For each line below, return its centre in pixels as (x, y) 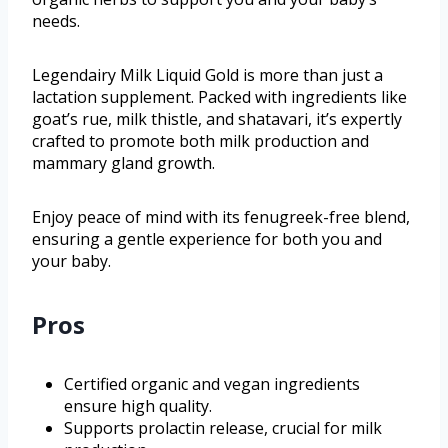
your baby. (71, 261)
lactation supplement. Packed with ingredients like (219, 97)
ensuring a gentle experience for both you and (207, 239)
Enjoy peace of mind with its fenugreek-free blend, (221, 217)
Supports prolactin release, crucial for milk (223, 428)
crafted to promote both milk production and (200, 141)
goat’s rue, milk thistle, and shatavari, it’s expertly (217, 119)
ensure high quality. (138, 406)
